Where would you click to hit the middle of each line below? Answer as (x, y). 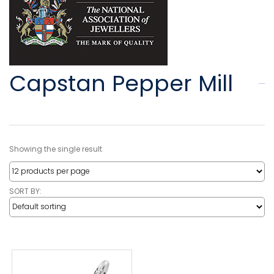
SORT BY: (25, 191)
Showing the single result (56, 149)
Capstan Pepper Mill (121, 83)
